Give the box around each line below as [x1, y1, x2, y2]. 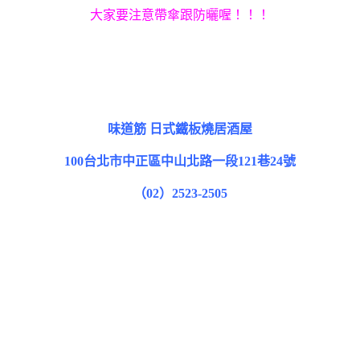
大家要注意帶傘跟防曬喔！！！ [90, 7, 270, 22]
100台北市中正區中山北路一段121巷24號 [64, 153, 296, 168]
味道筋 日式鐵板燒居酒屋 [108, 121, 252, 136]
